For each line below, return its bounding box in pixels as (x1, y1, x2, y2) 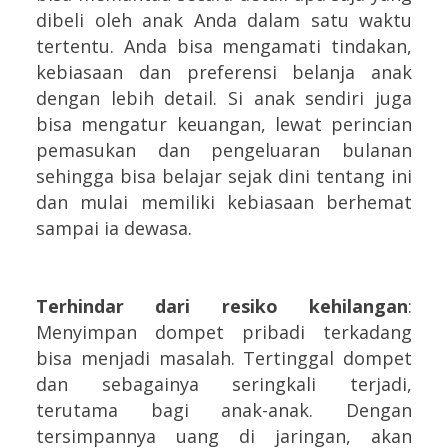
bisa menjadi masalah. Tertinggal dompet (36, 346, 412, 371)
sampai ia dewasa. (36, 216, 192, 241)
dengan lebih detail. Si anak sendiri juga (36, 86, 412, 111)
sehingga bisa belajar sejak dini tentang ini (36, 164, 412, 189)
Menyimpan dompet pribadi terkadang (36, 320, 412, 345)
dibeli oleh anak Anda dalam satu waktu (36, 8, 412, 33)
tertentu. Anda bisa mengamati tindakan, (36, 34, 412, 59)
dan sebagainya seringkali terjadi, (36, 372, 412, 397)
